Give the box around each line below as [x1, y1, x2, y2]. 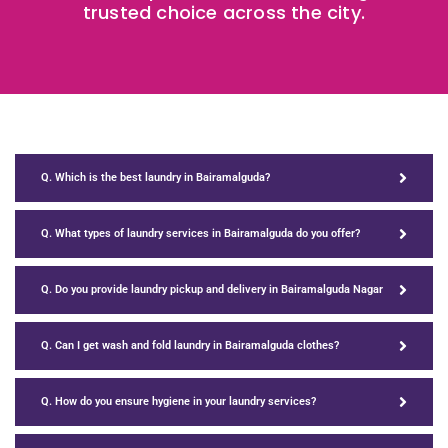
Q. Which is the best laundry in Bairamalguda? [41, 171, 270, 185]
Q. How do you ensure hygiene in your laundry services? [41, 395, 316, 409]
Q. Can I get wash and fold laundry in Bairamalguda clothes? [41, 339, 339, 353]
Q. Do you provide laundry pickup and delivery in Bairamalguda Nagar [41, 283, 383, 297]
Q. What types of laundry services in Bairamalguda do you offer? [41, 227, 360, 241]
